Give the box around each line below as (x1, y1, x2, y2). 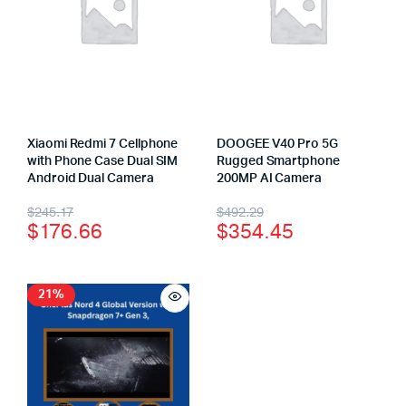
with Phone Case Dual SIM (27, 155, 179, 168)
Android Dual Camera (27, 172, 154, 185)
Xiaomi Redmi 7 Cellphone (27, 138, 179, 150)
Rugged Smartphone (217, 155, 340, 168)
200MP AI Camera (217, 172, 322, 185)
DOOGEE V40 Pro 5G (217, 138, 338, 150)
